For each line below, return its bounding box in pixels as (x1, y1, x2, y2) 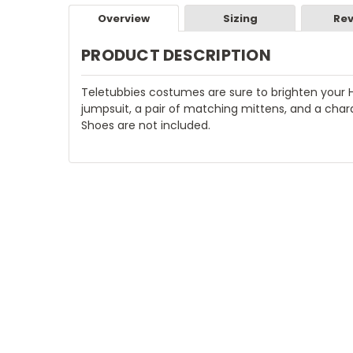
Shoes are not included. (81, 117, 210, 133)
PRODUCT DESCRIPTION (81, 43, 271, 66)
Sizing (222, 10, 258, 26)
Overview (98, 10, 150, 26)
